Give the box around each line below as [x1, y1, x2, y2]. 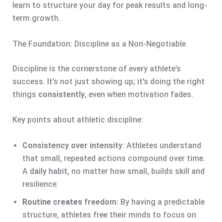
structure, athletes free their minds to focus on [22, 210, 196, 220]
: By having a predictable [116, 197, 205, 207]
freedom [82, 197, 116, 207]
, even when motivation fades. [84, 89, 193, 99]
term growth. [12, 13, 60, 23]
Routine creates [22, 197, 82, 207]
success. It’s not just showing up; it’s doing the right [12, 76, 205, 86]
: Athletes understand [122, 140, 201, 150]
